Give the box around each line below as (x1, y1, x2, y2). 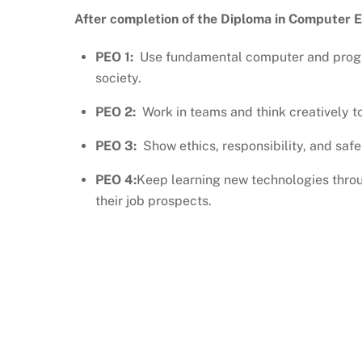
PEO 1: (95, 49, 140, 65)
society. (95, 70, 141, 86)
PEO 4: (95, 172, 137, 188)
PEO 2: (95, 104, 136, 120)
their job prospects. (95, 193, 212, 209)
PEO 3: (95, 138, 137, 154)
